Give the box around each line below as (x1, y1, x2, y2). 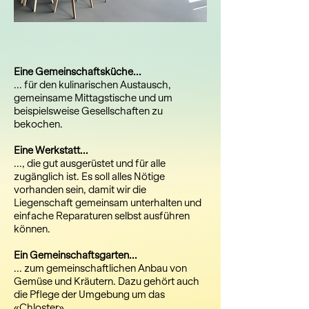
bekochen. (14, 118, 63, 130)
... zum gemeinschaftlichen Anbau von (14, 262, 187, 275)
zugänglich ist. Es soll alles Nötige (14, 170, 167, 183)
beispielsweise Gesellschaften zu (14, 105, 163, 117)
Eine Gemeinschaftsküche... (14, 66, 141, 78)
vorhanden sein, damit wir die (14, 183, 146, 196)
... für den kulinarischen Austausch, (14, 79, 171, 91)
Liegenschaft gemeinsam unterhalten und (14, 197, 201, 209)
